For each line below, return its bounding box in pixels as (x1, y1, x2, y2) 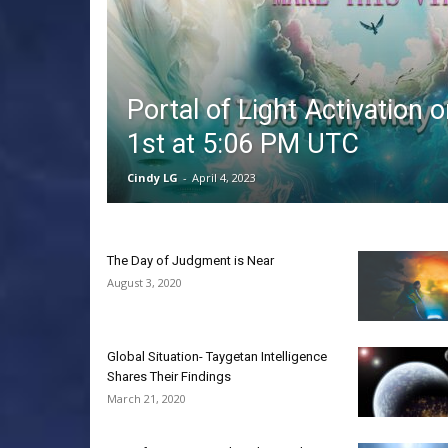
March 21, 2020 (107, 391, 186, 406)
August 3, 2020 (107, 275, 182, 290)
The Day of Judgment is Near (107, 253, 274, 268)
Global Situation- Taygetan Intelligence (107, 349, 327, 364)
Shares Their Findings (107, 369, 231, 384)
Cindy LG (127, 170, 178, 185)
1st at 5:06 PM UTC (127, 128, 359, 160)
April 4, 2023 (192, 170, 256, 185)
